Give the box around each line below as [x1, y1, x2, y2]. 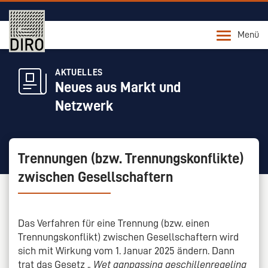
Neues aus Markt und [55, 80, 181, 95]
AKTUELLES [55, 68, 103, 77]
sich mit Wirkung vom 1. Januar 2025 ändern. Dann [18, 245, 234, 256]
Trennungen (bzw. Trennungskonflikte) [18, 151, 243, 166]
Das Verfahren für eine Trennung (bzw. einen [18, 217, 209, 229]
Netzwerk [55, 99, 113, 113]
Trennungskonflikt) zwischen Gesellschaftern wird [18, 231, 239, 242]
